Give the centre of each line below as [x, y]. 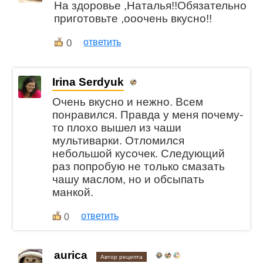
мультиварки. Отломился [119, 141]
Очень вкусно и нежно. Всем [128, 102]
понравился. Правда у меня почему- [148, 115]
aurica [71, 255]
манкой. [73, 193]
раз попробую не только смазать [139, 167]
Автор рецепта [122, 257]
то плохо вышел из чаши [117, 128]
